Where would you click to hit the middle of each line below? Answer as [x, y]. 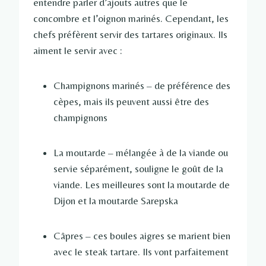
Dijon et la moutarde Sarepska [116, 201]
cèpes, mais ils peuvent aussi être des [131, 102]
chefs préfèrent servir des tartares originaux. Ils [130, 35]
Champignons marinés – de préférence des [142, 86]
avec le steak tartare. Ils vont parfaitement [141, 252]
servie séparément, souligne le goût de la [138, 169]
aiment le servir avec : [77, 51]
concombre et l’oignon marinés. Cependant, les [131, 19]
